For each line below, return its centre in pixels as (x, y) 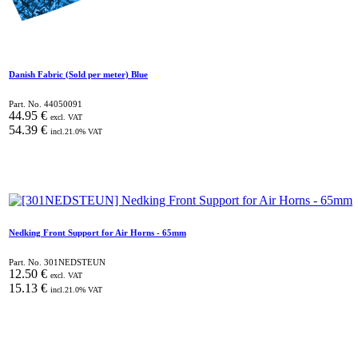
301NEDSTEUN (75, 262)
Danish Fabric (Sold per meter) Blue (78, 74)
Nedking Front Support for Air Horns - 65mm (97, 232)
